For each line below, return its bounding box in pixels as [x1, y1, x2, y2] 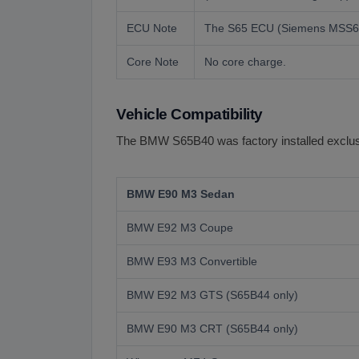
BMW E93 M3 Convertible [127, 255, 257, 268]
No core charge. [204, 55, 286, 68]
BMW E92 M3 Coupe [127, 221, 233, 234]
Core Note [127, 55, 179, 68]
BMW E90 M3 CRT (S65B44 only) [127, 322, 298, 335]
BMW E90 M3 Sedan [127, 188, 235, 200]
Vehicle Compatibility [116, 106, 263, 123]
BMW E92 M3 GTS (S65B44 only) [127, 288, 298, 301]
